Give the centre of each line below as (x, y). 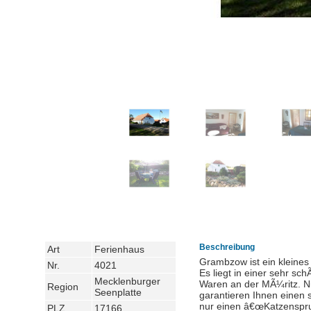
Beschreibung (227, 247)
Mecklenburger (127, 281)
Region (63, 287)
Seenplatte (118, 292)
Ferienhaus (119, 249)
